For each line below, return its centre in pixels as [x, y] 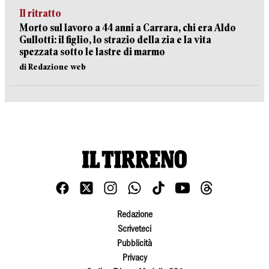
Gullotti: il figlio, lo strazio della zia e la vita [115, 40]
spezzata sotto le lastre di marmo [92, 52]
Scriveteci [134, 230]
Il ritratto [40, 14]
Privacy [134, 258]
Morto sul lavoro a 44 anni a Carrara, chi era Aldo [128, 28]
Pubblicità [134, 244]
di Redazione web [53, 67]
